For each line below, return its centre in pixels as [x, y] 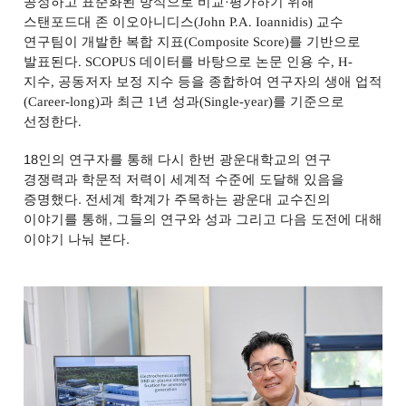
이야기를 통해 [66, 219]
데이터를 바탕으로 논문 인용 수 [235, 62]
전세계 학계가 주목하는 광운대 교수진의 [208, 199]
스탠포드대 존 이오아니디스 [109, 22]
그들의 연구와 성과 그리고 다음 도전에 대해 [249, 219]
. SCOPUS [108, 62]
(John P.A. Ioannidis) [256, 22]
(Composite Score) [236, 42]
